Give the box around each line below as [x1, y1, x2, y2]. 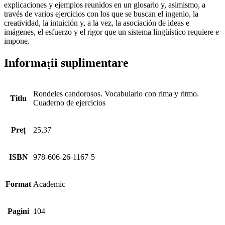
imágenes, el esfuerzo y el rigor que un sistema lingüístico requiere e [4, 27, 219, 36]
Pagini [8, 207, 29, 216]
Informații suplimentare [4, 55, 129, 70]
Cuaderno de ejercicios [33, 98, 105, 107]
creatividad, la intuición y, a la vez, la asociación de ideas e [4, 18, 189, 27]
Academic [33, 180, 65, 189]
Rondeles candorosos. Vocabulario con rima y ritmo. [33, 89, 199, 98]
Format [6, 180, 31, 189]
